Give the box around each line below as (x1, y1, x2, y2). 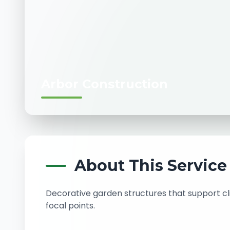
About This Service (74, 156, 227, 175)
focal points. (46, 200, 95, 212)
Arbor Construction (41, 76, 168, 91)
